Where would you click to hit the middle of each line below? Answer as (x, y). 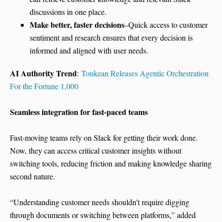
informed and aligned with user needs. (89, 51)
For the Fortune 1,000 (44, 86)
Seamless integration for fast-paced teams (79, 112)
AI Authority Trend (43, 73)
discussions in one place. (68, 12)
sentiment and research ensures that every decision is (111, 38)
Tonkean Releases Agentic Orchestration (145, 73)
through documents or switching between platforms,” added (103, 215)
